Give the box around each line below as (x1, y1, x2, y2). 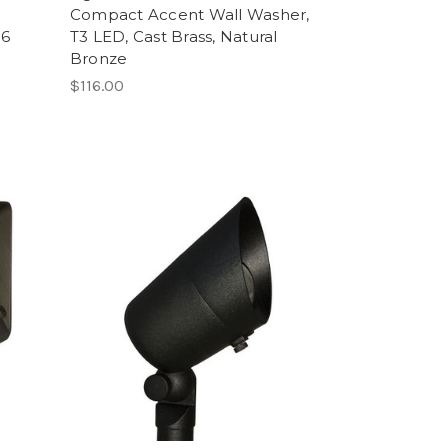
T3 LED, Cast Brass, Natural (69, 27, 278, 47)
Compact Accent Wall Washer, (69, 5, 310, 25)
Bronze (69, 49, 128, 69)
